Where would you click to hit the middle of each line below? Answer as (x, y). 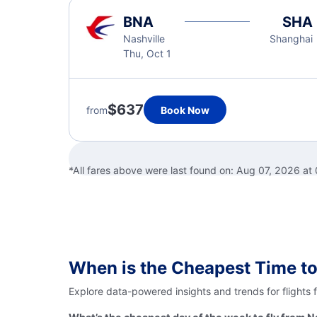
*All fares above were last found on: (152, 170)
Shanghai (291, 39)
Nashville (144, 39)
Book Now (185, 110)
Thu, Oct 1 (147, 53)
